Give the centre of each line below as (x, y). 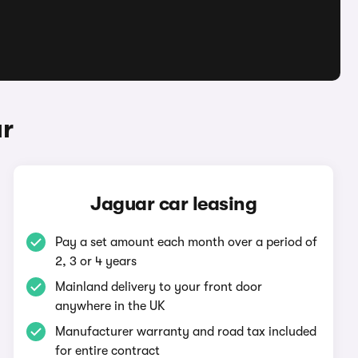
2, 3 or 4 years (96, 261)
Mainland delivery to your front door (159, 287)
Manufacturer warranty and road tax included (186, 332)
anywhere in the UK (111, 306)
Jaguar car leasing (174, 204)
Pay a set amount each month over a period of (187, 242)
